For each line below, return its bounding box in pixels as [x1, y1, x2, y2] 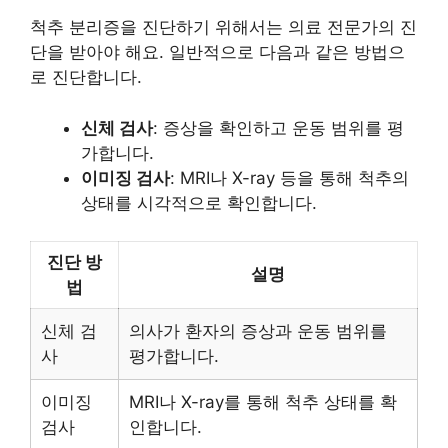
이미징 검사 [81, 167, 170, 188]
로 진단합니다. [30, 67, 142, 87]
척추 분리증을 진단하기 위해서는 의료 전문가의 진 [30, 17, 417, 37]
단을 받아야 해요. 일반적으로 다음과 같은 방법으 [30, 42, 405, 62]
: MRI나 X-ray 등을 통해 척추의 [170, 167, 409, 188]
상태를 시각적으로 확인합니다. [81, 192, 317, 213]
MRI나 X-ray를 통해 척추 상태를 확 [129, 392, 397, 412]
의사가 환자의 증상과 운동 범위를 [129, 321, 387, 341]
